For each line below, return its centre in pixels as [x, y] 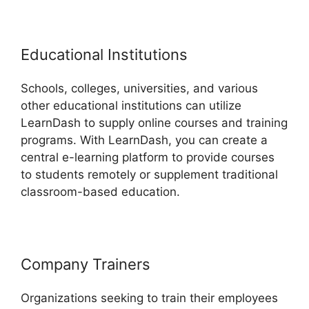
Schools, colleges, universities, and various [139, 88]
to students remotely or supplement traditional [149, 174]
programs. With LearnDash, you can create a [144, 140]
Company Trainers [86, 264]
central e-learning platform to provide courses [148, 157]
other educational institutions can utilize [131, 105]
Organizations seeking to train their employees [149, 298]
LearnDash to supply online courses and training [154, 122]
